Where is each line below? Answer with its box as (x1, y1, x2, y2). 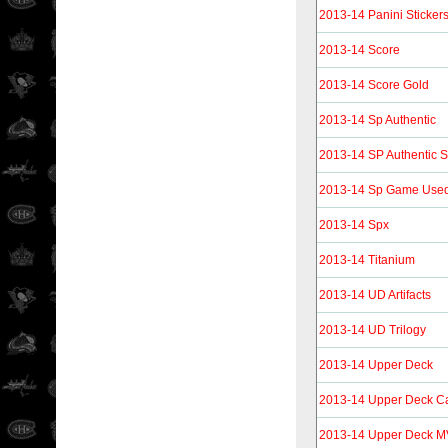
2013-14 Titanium (319, 253, 415, 267)
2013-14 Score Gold (319, 78, 429, 92)
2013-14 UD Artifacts (319, 288, 431, 302)
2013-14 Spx (319, 218, 389, 232)
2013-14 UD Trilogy (319, 323, 426, 337)
